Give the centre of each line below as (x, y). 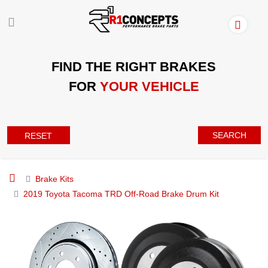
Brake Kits (54, 179)
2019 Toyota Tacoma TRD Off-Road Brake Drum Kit (121, 194)
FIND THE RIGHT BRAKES (134, 66)
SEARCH (230, 135)
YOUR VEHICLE (149, 86)
